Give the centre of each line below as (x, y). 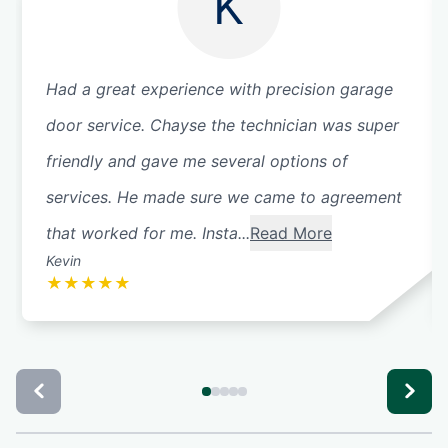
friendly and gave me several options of (197, 160)
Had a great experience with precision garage (219, 88)
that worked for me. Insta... (148, 232)
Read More (291, 232)
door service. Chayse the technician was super (222, 124)
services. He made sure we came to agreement (224, 196)
